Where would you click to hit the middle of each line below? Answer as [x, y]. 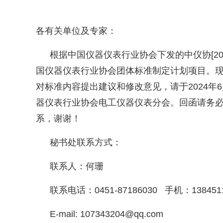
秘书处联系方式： [86, 142]
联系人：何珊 [77, 166]
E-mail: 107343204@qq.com [107, 214]
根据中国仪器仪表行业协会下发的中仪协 [130, 55]
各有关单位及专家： [76, 31]
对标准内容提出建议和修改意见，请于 [112, 87]
